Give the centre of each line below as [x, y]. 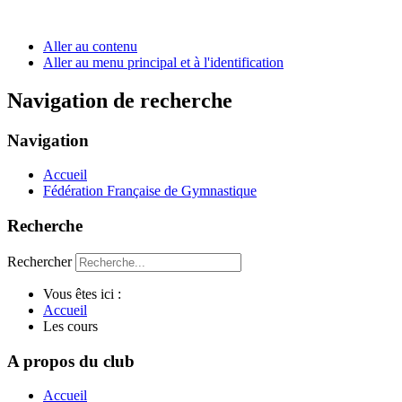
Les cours [70, 326]
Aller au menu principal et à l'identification [163, 62]
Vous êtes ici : [86, 293]
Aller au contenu [90, 46]
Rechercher [39, 261]
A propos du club [71, 361]
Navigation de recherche [120, 100]
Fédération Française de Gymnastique [150, 191]
